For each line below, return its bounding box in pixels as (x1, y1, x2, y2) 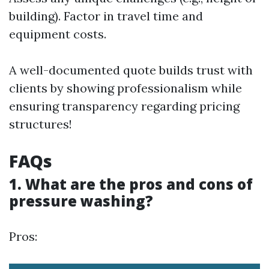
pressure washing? (9, 191, 153, 211)
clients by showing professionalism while (9, 80, 242, 95)
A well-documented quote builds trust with (9, 62, 253, 77)
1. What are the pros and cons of (9, 174, 253, 194)
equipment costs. (9, 26, 106, 41)
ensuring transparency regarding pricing (9, 98, 240, 113)
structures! (9, 116, 72, 131)
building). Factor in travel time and (9, 8, 203, 23)
